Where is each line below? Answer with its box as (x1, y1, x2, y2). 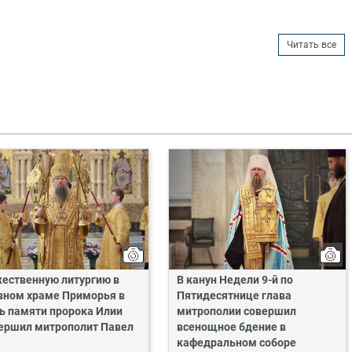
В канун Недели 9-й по (176, 273, 293, 288)
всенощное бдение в (176, 321, 286, 335)
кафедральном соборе (176, 336, 296, 350)
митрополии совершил (176, 305, 296, 319)
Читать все (287, 39, 337, 51)
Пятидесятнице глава (176, 289, 291, 303)
